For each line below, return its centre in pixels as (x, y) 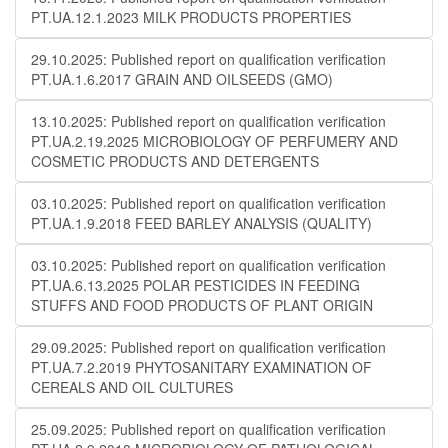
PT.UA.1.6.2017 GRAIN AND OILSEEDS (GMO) (182, 79)
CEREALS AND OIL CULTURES (132, 387)
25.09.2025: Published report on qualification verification (208, 429)
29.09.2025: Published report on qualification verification (208, 347)
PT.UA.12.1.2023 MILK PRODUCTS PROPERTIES (191, 17)
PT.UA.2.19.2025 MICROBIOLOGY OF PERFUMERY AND (214, 141)
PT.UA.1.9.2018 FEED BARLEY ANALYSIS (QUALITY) (201, 223)
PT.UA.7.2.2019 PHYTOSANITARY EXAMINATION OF (201, 367)
